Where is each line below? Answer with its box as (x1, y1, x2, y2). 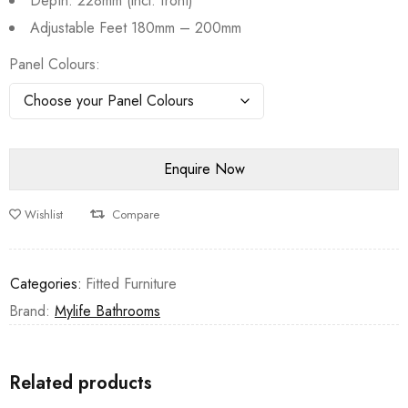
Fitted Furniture (86, 273, 177, 294)
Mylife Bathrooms (55, 301, 160, 321)
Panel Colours (9, 54, 96, 75)
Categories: (10, 273, 82, 294)
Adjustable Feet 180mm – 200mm (30, 17, 241, 38)
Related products (9, 370, 152, 396)
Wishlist (25, 206, 63, 223)
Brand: (9, 301, 55, 321)
